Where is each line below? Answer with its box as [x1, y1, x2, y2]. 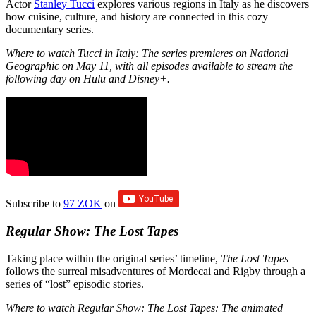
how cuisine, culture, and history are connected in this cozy [6, 11, 268, 23]
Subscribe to [6, 197, 63, 210]
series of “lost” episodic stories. [6, 277, 144, 290]
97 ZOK [63, 197, 102, 210]
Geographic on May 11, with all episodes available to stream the [6, 60, 293, 73]
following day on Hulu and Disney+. [6, 73, 170, 85]
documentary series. [6, 23, 94, 36]
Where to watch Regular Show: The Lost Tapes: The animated [6, 301, 283, 314]
